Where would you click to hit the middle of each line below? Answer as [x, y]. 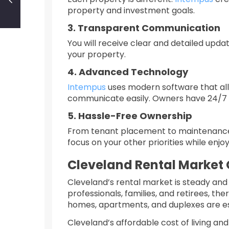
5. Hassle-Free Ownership [130, 116]
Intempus [87, 87]
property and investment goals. [131, 10]
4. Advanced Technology [128, 72]
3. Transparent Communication [144, 28]
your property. [97, 54]
